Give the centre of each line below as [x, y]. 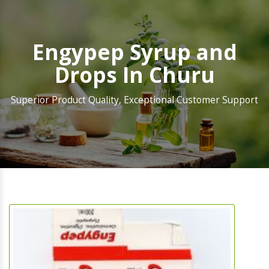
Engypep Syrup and [134, 52]
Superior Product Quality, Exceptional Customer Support [134, 100]
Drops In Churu [134, 75]
